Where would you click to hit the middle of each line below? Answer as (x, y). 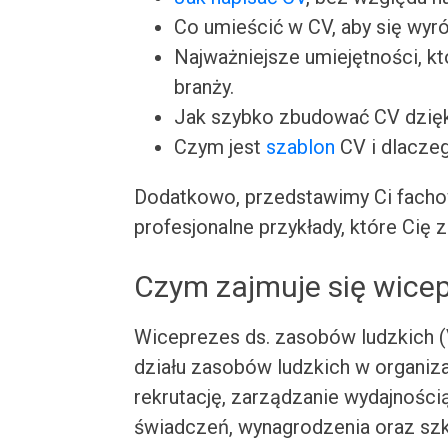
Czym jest (220, 147)
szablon (301, 147)
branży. (204, 87)
